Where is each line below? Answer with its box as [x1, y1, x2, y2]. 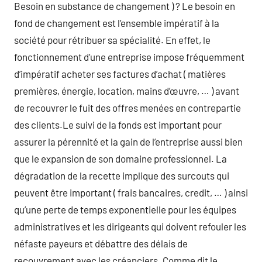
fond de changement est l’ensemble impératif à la [14, 17, 219, 29]
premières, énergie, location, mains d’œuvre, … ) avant [14, 85, 239, 96]
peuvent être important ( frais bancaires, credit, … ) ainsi [14, 187, 248, 198]
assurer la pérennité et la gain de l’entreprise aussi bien [14, 136, 243, 147]
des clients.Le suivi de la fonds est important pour [14, 119, 222, 130]
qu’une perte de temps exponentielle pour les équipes [14, 204, 236, 215]
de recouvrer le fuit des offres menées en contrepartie [14, 102, 241, 113]
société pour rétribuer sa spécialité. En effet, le [14, 34, 211, 46]
